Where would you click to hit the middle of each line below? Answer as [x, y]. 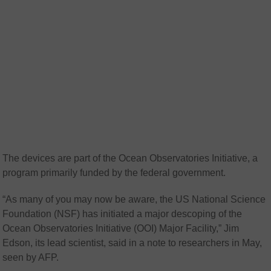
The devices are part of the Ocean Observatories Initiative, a [130, 158]
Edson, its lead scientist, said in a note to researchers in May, [132, 243]
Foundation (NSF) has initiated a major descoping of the [122, 214]
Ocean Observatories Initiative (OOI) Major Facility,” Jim [121, 229]
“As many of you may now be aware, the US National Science [134, 200]
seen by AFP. [31, 258]
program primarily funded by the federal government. [114, 173]
